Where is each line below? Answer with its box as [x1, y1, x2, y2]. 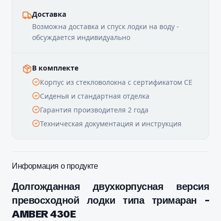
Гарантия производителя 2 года [40, 105, 148, 115]
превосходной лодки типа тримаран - [12, 194, 209, 207]
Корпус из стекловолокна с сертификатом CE [40, 77, 192, 87]
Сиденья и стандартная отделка [40, 91, 149, 101]
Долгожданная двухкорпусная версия [12, 180, 209, 193]
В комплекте [32, 63, 78, 73]
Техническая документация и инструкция [40, 119, 182, 129]
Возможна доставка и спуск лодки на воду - [32, 22, 179, 32]
